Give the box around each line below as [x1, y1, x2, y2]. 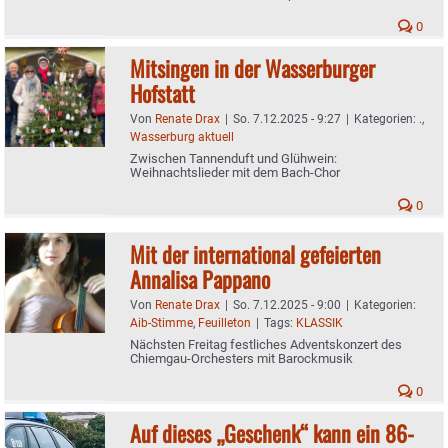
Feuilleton [198, 315, 251, 330]
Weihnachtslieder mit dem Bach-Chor [130, 164, 340, 180]
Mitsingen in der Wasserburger [130, 51, 375, 84]
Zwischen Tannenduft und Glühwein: [130, 150, 337, 166]
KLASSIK [296, 315, 343, 330]
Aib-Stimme [130, 315, 193, 330]
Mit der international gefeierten [130, 237, 381, 270]
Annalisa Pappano [130, 262, 270, 295]
